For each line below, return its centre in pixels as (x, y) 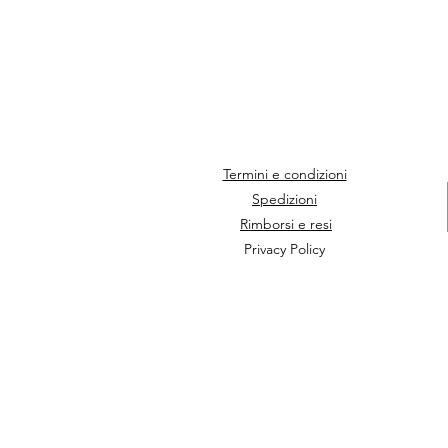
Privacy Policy (284, 249)
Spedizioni (284, 199)
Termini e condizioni (284, 174)
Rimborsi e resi (286, 224)
